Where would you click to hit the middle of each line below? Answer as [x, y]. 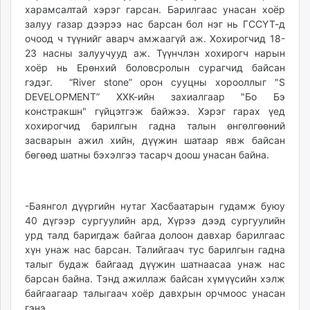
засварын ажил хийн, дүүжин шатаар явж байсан [155, 140]
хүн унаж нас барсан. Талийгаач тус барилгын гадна [155, 249]
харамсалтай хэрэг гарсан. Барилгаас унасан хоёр [155, 9]
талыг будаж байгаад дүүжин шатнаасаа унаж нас [155, 264]
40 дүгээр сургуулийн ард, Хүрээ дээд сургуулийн [155, 220]
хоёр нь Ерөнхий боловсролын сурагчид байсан [155, 67]
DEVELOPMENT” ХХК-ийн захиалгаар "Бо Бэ [155, 97]
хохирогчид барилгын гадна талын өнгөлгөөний [155, 126]
